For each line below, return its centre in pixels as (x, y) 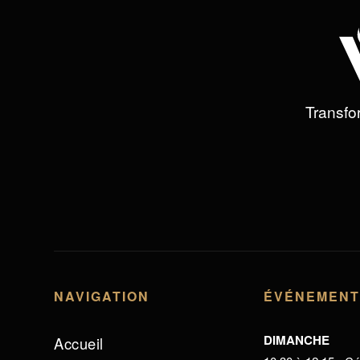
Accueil (79, 343)
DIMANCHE (297, 340)
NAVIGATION (102, 296)
